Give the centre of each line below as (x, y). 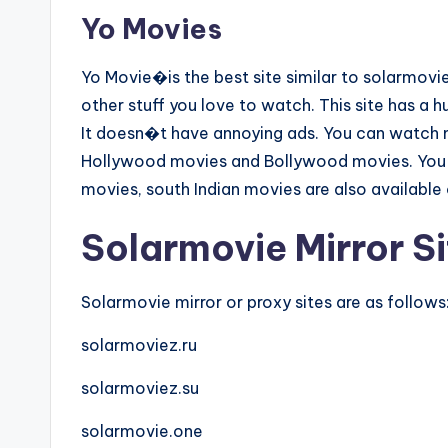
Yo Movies (151, 28)
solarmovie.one (142, 431)
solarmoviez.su (140, 388)
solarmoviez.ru (139, 345)
